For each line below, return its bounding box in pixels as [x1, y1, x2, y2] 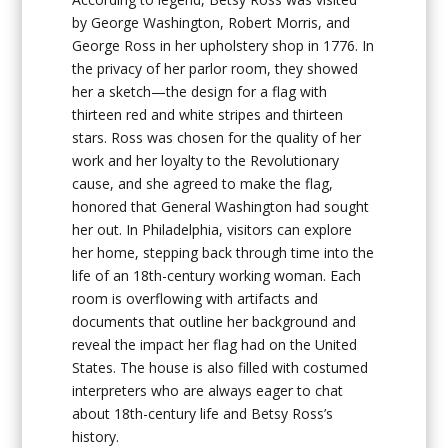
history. [72, 426, 120, 446]
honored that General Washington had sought [72, 196, 370, 216]
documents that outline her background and [72, 311, 357, 331]
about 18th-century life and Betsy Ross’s [72, 403, 334, 423]
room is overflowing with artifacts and [72, 288, 319, 308]
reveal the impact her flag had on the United [72, 334, 358, 354]
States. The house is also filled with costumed [72, 357, 369, 377]
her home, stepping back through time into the [72, 242, 375, 262]
